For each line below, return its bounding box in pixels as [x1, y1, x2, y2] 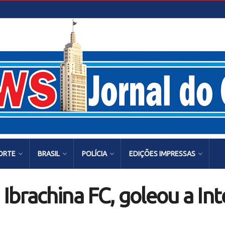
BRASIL [38, 150, 60, 158]
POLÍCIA [82, 150, 107, 158]
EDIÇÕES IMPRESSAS [129, 150, 195, 158]
